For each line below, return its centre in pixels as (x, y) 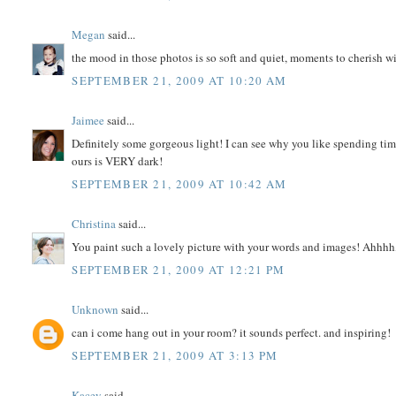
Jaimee (88, 120)
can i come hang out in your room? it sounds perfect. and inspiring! (232, 333)
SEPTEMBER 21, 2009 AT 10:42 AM (179, 183)
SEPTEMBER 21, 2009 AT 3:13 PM (175, 355)
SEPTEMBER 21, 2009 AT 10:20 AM (179, 80)
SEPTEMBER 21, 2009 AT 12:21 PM (179, 269)
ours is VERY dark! (118, 161)
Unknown (95, 309)
